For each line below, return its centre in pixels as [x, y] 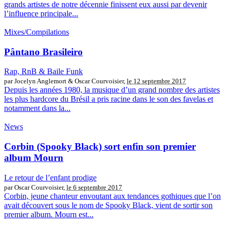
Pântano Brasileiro [43, 52]
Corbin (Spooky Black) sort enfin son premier [100, 146]
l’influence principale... [41, 13]
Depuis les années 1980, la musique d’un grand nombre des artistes [112, 90]
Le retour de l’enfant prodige [50, 177]
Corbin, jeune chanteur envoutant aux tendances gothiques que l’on [112, 196]
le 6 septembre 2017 [94, 187]
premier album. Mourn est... [49, 214]
